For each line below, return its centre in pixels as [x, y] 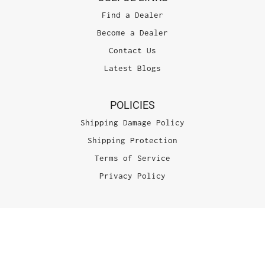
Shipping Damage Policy [132, 123]
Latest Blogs [132, 68]
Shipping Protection [132, 140]
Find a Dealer [132, 14]
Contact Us [132, 50]
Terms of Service [132, 158]
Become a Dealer [132, 32]
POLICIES [132, 105]
